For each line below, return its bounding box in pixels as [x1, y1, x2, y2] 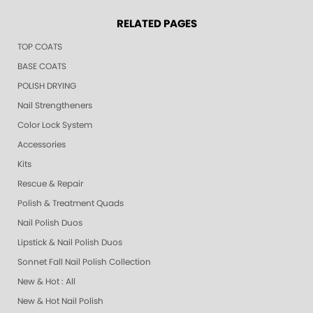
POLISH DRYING [17, 82, 76, 91]
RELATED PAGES [116, 19, 197, 30]
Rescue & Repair [17, 180, 83, 189]
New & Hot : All [17, 277, 75, 286]
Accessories [17, 140, 66, 150]
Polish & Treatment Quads [17, 199, 124, 208]
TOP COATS [17, 43, 62, 52]
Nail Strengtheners [17, 101, 92, 110]
